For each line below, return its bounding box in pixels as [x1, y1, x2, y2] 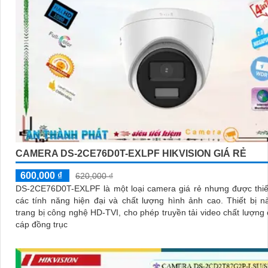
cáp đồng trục [16, 220, 68, 230]
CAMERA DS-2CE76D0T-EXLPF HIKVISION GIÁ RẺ [16, 148, 246, 159]
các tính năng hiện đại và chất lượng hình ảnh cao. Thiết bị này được [16, 196, 227, 206]
